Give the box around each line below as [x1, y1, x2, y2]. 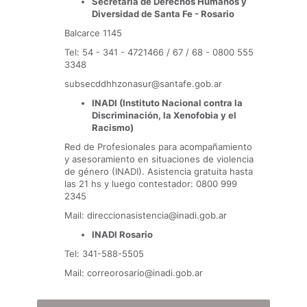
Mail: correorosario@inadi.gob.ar [64, 267, 203, 278]
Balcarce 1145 [64, 27, 122, 38]
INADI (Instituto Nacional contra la [92, 97, 243, 108]
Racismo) [92, 122, 134, 133]
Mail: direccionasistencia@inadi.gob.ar [64, 210, 227, 221]
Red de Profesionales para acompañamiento [64, 141, 252, 152]
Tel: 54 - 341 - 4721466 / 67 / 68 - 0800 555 [64, 47, 254, 58]
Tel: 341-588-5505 [64, 248, 144, 259]
